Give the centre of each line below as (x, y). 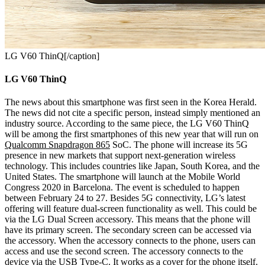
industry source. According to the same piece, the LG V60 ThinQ (127, 124)
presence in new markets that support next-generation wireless (120, 156)
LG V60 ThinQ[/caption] (52, 56)
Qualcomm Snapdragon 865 (57, 145)
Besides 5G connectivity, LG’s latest (178, 198)
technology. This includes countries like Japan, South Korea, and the (132, 166)
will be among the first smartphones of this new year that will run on (132, 134)
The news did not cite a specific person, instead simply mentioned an (132, 113)
